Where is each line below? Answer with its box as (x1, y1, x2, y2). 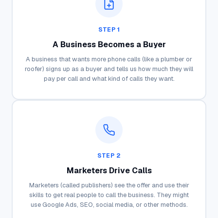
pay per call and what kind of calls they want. (43, 74, 175, 83)
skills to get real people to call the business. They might (29, 190, 189, 199)
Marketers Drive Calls (66, 165, 152, 176)
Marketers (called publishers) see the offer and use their (29, 181, 189, 189)
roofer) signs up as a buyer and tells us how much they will (25, 64, 193, 73)
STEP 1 (98, 25, 120, 34)
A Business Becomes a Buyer (52, 39, 166, 50)
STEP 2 (97, 151, 121, 160)
